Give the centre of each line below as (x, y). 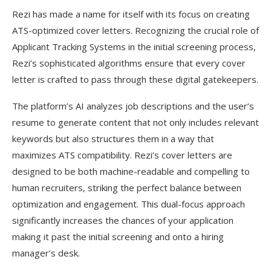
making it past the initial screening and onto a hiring (118, 237)
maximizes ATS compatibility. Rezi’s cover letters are (122, 155)
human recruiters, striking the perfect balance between (127, 188)
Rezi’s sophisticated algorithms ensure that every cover (129, 63)
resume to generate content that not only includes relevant (135, 122)
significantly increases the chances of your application (123, 220)
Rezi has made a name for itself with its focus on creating (131, 14)
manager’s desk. (46, 253)
